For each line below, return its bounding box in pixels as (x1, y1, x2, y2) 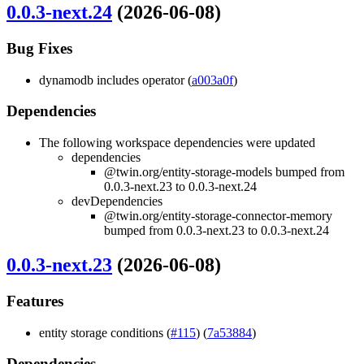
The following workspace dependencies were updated (39, 135, 315, 149)
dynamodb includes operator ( (39, 72, 192, 87)
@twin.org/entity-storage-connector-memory (104, 208, 332, 223)
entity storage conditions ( (39, 325, 171, 340)
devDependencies (71, 193, 162, 208)
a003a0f (192, 72, 233, 87)
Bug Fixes (6, 39, 72, 57)
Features (6, 292, 63, 310)
